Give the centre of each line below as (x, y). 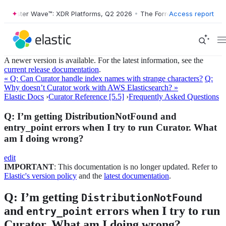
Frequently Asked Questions (174, 97)
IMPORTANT (29, 167)
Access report (191, 13)
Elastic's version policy (40, 176)
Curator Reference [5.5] (86, 97)
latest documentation (136, 176)
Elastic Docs (24, 97)
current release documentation (51, 69)
